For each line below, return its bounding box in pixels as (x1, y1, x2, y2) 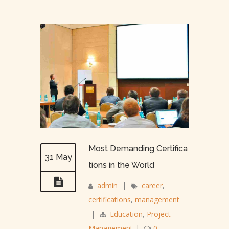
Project (147, 209, 171, 219)
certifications (88, 194, 131, 204)
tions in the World (88, 159, 154, 170)
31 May (44, 152, 72, 162)
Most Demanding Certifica (88, 143, 188, 153)
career (142, 180, 163, 190)
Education (110, 209, 143, 219)
